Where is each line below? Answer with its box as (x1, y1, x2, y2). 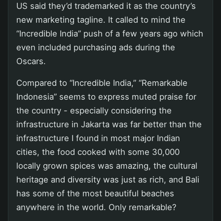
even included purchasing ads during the (16, 42, 175, 52)
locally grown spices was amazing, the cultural (16, 160, 197, 171)
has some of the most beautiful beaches (16, 188, 174, 198)
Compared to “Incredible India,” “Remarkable (16, 77, 187, 88)
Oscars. (16, 56, 46, 66)
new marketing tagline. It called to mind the (16, 14, 185, 25)
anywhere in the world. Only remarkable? (16, 202, 177, 212)
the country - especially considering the (16, 105, 172, 115)
